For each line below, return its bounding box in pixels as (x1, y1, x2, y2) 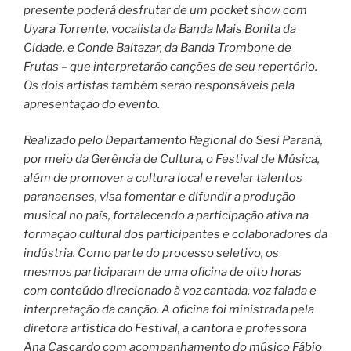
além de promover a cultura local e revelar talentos (24, 171, 302, 186)
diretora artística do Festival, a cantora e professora (24, 321, 306, 336)
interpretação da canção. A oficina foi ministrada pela (24, 302, 314, 317)
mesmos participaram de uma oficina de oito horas (24, 265, 302, 280)
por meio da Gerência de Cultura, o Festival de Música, (24, 152, 320, 167)
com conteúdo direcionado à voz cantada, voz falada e (24, 284, 317, 299)
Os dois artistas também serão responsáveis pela (24, 78, 295, 92)
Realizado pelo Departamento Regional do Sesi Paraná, (24, 133, 323, 148)
